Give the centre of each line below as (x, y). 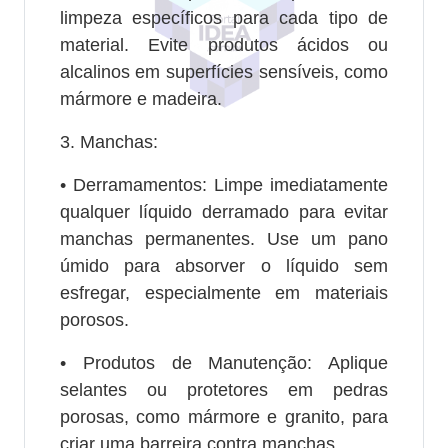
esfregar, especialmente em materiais (224, 292)
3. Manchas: (108, 141)
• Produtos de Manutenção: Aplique (224, 362)
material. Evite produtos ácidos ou (224, 44)
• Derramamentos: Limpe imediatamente (224, 184)
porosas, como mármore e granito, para (224, 416)
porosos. (94, 319)
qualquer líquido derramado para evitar (224, 211)
